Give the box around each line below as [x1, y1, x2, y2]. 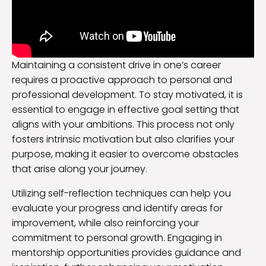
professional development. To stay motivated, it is [12, 87, 243, 102]
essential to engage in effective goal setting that [12, 102, 239, 116]
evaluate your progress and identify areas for [12, 201, 223, 215]
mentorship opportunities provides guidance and [12, 245, 241, 259]
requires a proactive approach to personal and [12, 72, 232, 87]
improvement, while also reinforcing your [12, 216, 199, 230]
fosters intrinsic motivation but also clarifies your [12, 132, 235, 146]
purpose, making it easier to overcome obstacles [12, 147, 239, 161]
